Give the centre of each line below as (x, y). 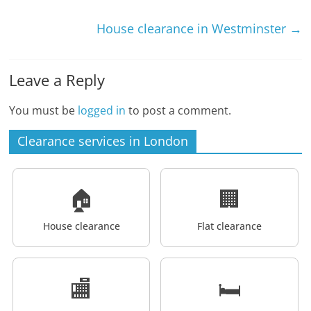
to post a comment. (179, 110)
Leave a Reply (57, 79)
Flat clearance (229, 226)
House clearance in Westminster (193, 28)
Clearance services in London (103, 141)
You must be (44, 110)
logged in (102, 110)
